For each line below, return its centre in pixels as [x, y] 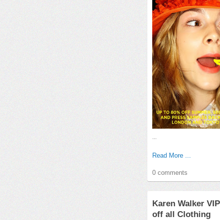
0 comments [170, 173]
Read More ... [172, 155]
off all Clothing [181, 214]
